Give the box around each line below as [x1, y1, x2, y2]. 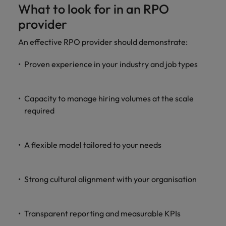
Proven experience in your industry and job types [24, 59, 198, 69]
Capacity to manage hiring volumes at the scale [24, 93, 194, 103]
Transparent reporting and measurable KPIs [24, 208, 181, 218]
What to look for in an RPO [18, 1, 169, 17]
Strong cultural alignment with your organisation [24, 174, 197, 184]
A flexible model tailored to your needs [24, 140, 161, 150]
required [24, 105, 54, 116]
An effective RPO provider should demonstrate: [18, 37, 188, 47]
